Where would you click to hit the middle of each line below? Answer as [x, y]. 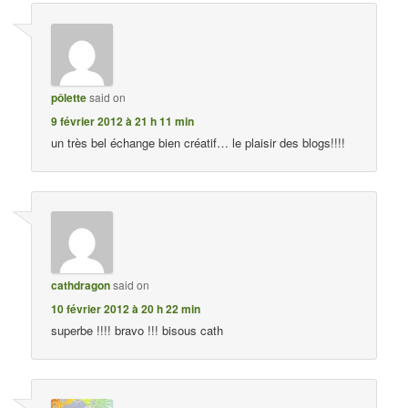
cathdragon [81, 285]
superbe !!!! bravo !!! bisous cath [138, 330]
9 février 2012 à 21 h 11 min [123, 121]
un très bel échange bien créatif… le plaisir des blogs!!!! [199, 142]
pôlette [69, 97]
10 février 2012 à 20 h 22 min [126, 308]
